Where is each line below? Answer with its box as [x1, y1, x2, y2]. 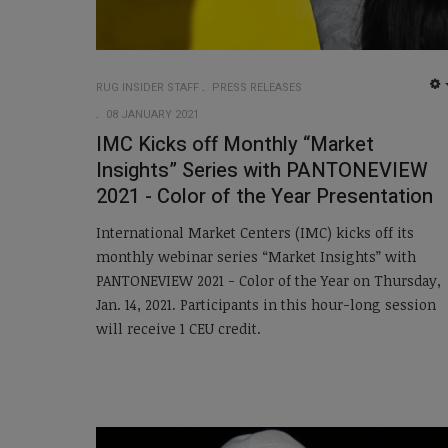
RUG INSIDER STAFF [96, 78, 199, 96]
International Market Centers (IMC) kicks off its [96, 223, 414, 243]
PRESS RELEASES [212, 78, 302, 96]
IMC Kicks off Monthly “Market [96, 129, 374, 159]
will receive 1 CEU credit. [96, 319, 261, 339]
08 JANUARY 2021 [106, 105, 199, 123]
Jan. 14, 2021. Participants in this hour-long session [96, 295, 436, 315]
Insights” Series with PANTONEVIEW [96, 155, 428, 185]
